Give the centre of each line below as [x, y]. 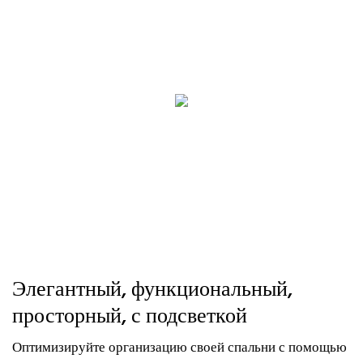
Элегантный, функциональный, [152, 291]
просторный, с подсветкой [132, 318]
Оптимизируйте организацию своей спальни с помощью [179, 348]
